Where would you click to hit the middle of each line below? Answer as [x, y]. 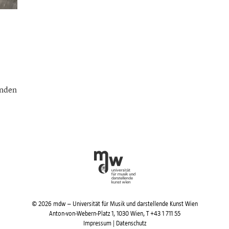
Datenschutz [131, 223]
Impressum [97, 223]
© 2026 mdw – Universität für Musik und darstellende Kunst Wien [114, 204]
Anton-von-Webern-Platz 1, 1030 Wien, [97, 213]
